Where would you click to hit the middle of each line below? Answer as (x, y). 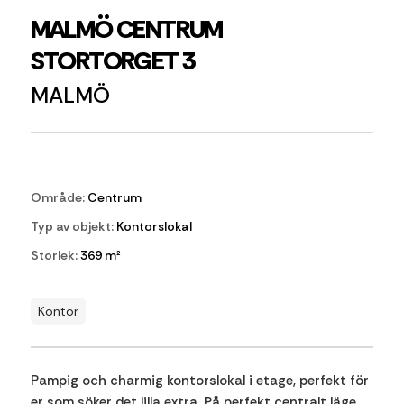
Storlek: (54, 255)
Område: (57, 197)
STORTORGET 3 (113, 61)
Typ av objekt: (72, 226)
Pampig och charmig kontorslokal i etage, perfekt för (199, 381)
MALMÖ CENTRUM (126, 29)
